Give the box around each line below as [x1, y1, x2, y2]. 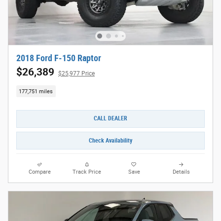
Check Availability [89, 137, 132, 144]
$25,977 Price [58, 70, 95, 77]
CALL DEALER [94, 115, 127, 122]
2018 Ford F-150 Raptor [16, 53, 101, 64]
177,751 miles [19, 88, 53, 95]
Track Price [73, 169, 102, 176]
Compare [29, 169, 51, 176]
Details [172, 169, 190, 176]
